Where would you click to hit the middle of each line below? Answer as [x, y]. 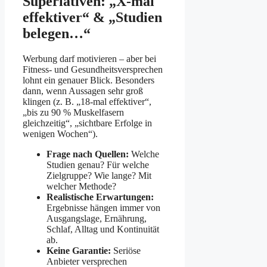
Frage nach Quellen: [88, 154]
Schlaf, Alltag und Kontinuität [103, 229]
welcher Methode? [81, 186]
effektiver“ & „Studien [92, 17]
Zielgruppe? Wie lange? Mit [99, 175]
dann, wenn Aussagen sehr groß [83, 91]
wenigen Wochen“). [60, 133]
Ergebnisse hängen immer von [103, 207]
